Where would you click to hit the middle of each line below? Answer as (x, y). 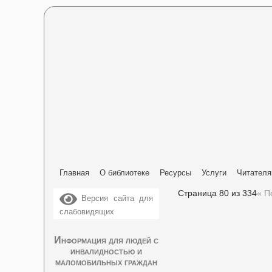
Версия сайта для (115, 199)
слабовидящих (87, 212)
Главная (74, 173)
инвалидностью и (106, 251)
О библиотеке (124, 173)
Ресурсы (175, 173)
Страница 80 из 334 (217, 193)
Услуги (214, 173)
